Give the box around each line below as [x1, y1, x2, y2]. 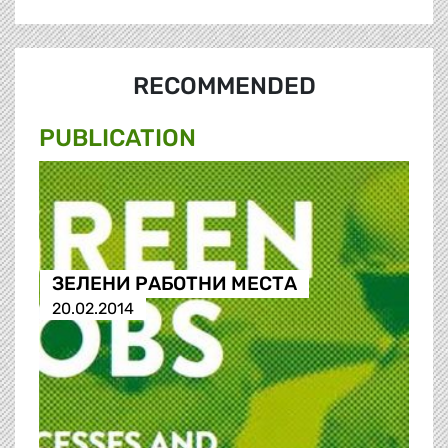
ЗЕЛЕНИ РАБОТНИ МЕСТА [51, 272, 297, 296]
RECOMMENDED [132, 72, 316, 101]
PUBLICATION [39, 124, 196, 153]
